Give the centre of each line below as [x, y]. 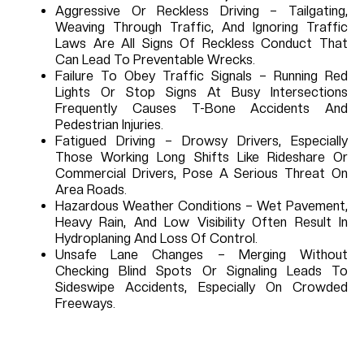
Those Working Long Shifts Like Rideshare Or [201, 158]
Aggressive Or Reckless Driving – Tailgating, [201, 11]
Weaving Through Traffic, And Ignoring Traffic [201, 28]
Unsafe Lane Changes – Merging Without [201, 255]
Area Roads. [91, 190]
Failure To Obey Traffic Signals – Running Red [201, 76]
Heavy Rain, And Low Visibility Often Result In [201, 223]
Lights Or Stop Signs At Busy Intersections [201, 93]
